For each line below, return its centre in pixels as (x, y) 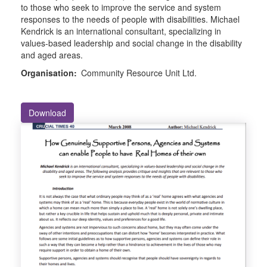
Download (47, 113)
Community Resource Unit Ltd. (139, 73)
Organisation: (49, 73)
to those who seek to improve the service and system (121, 7)
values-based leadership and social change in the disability (131, 43)
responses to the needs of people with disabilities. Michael (130, 19)
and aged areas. (52, 55)
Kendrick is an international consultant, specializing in (121, 31)
